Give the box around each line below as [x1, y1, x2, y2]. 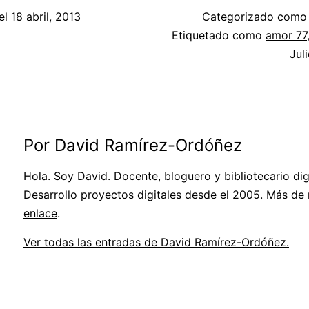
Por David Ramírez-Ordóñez [23, 135, 242, 156]
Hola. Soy [23, 169, 77, 183]
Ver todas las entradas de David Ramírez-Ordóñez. [23, 235, 289, 250]
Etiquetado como [172, 28, 266, 43]
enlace [23, 206, 57, 221]
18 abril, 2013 [11, 10, 81, 24]
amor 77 [266, 28, 307, 43]
